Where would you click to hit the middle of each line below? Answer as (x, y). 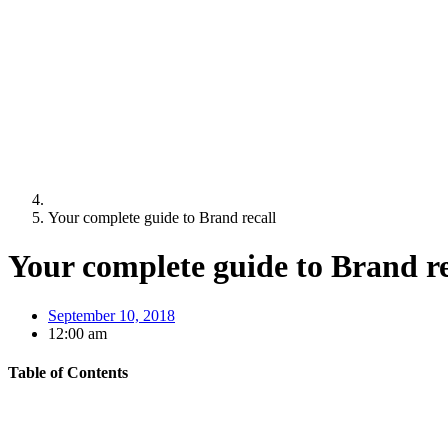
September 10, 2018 (111, 315)
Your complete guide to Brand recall (162, 217)
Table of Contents (68, 372)
